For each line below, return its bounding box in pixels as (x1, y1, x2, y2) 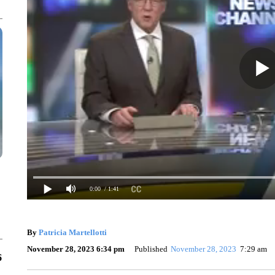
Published (134, 244, 168, 254)
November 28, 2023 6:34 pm (26, 244, 125, 254)
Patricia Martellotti (38, 227, 107, 237)
